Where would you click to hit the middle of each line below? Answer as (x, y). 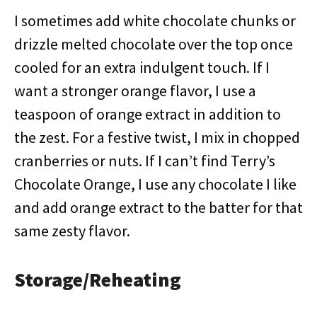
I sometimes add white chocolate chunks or (155, 21)
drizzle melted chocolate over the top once (154, 44)
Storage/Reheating (98, 279)
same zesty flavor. (72, 231)
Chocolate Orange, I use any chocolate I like (155, 184)
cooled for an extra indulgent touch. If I (142, 67)
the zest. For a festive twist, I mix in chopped (157, 137)
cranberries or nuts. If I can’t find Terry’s (145, 161)
